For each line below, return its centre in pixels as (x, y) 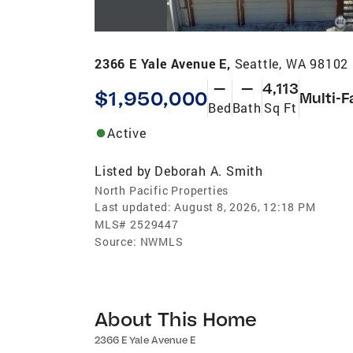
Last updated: (133, 206)
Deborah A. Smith (209, 170)
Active (127, 132)
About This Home (176, 318)
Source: (116, 241)
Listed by (123, 170)
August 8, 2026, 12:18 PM (245, 206)
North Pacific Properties (162, 190)
